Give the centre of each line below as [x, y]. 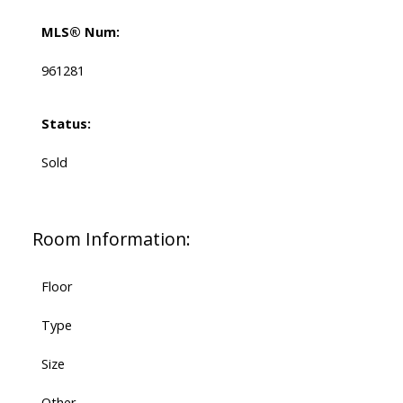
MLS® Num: [80, 32]
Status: [66, 124]
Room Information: [111, 239]
